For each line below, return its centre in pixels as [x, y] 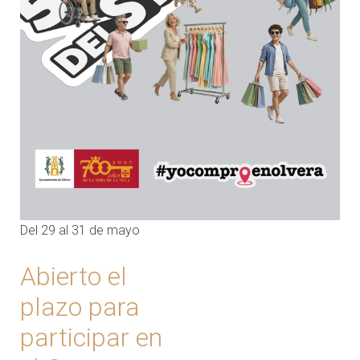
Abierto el [74, 277]
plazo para [80, 307]
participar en [91, 338]
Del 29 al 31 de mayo [80, 231]
